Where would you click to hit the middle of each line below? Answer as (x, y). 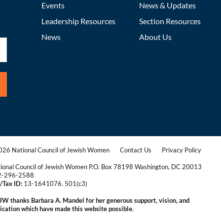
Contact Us (136, 150)
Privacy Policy (182, 150)
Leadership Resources (78, 21)
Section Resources (170, 21)
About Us (155, 37)
